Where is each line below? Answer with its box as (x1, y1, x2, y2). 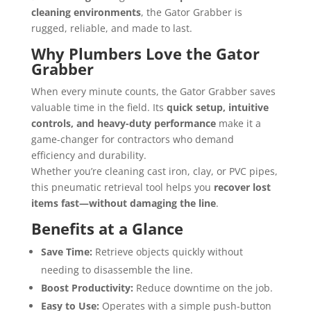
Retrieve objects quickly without (92, 245, 243, 259)
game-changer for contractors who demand (31, 133, 234, 146)
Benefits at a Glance (31, 218, 183, 239)
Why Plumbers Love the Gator (31, 43, 260, 65)
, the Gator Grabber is (140, 6, 242, 19)
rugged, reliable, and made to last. (31, 22, 192, 35)
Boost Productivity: (40, 281, 133, 295)
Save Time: (40, 245, 92, 259)
